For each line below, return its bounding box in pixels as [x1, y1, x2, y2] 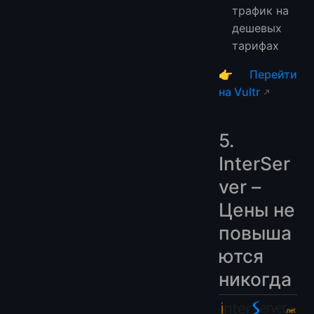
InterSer [219, 151, 290, 175]
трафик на [232, 3, 289, 18]
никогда [219, 267, 292, 290]
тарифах [232, 38, 280, 53]
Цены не [219, 198, 295, 221]
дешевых [232, 20, 282, 35]
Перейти [250, 67, 297, 81]
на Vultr [219, 84, 260, 99]
